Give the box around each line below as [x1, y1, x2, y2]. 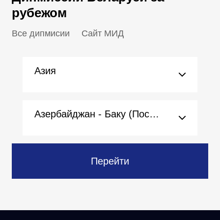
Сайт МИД [82, 28, 124, 38]
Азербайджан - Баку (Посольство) [149, 109, 159, 119]
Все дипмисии [12, 28, 70, 38]
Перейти [91, 156, 129, 166]
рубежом [12, 5, 67, 20]
